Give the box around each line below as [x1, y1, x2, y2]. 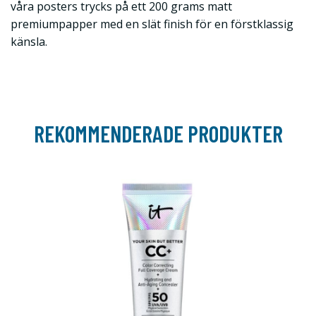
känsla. [11, 34, 47, 50]
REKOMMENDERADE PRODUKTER [33, 120, 283, 147]
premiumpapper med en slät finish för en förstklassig [11, 16, 293, 32]
